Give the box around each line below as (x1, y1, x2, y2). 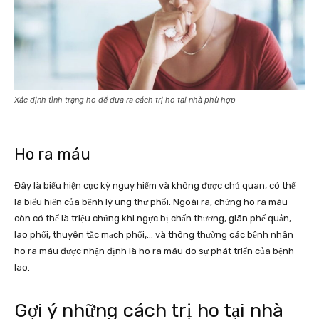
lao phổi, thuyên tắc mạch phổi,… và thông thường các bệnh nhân (14, 229, 293, 240)
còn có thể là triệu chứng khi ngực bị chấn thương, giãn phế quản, (14, 212, 291, 224)
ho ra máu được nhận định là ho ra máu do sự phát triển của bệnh (14, 245, 294, 256)
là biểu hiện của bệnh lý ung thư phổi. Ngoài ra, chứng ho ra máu (14, 196, 288, 207)
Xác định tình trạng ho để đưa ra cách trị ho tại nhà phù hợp (14, 94, 236, 105)
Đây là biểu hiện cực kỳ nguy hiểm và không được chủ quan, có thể (14, 179, 296, 191)
